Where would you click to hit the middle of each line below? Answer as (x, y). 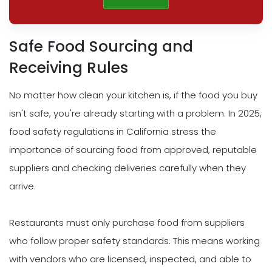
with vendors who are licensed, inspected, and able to (130, 259)
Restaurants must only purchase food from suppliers (127, 223)
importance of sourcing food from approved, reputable (133, 150)
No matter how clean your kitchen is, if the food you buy (133, 95)
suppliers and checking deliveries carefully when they (127, 168)
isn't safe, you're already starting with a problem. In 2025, (135, 114)
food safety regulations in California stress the (113, 132)
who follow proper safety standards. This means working (134, 241)
